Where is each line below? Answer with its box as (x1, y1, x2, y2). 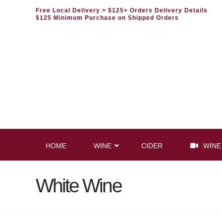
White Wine (36, 175, 121, 196)
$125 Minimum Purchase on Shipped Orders (36, 14, 179, 21)
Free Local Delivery (36, 7, 102, 14)
